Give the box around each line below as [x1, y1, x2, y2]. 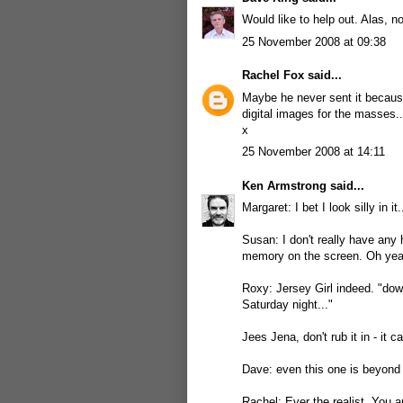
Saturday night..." [242, 298, 333, 311]
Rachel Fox [242, 68, 304, 82]
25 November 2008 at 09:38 [242, 34, 386, 49]
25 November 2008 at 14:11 [242, 145, 385, 158]
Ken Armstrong [242, 178, 327, 193]
